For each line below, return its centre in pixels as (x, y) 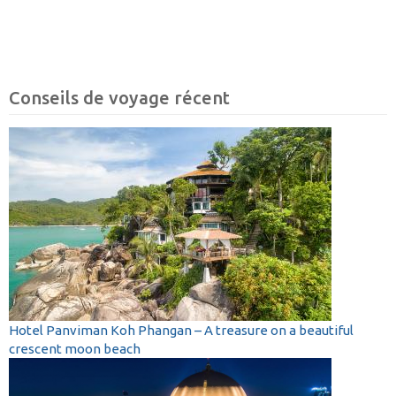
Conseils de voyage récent (119, 97)
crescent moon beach (75, 348)
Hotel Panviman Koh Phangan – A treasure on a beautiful (181, 330)
